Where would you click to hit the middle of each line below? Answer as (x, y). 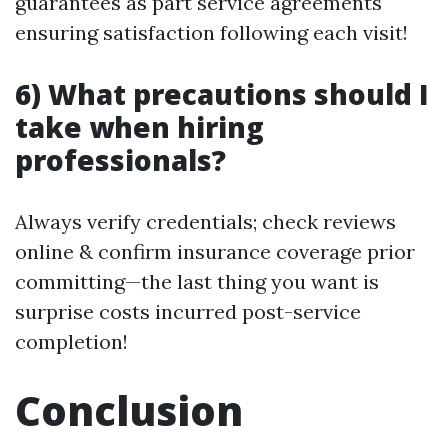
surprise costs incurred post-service (188, 311)
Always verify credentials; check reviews (205, 221)
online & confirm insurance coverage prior (215, 251)
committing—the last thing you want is (197, 281)
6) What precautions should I (222, 94)
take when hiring (139, 127)
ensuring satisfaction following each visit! (211, 32)
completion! (71, 341)
